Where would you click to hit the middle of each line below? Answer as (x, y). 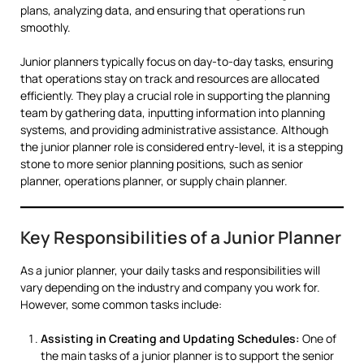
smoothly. (45, 27)
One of (318, 338)
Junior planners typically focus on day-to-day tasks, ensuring (177, 61)
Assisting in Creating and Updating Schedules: (170, 338)
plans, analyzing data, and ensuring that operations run (162, 10)
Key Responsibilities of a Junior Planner (181, 237)
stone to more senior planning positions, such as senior (162, 163)
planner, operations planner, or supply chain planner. (154, 180)
